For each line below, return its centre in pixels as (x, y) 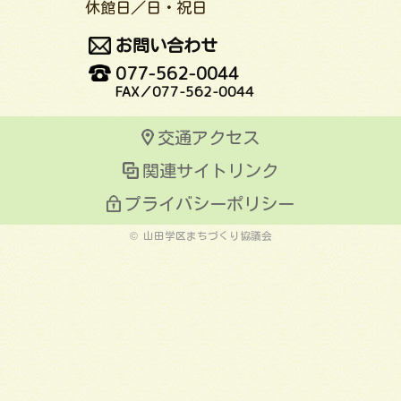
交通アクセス (208, 137)
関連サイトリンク (211, 170)
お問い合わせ (166, 46)
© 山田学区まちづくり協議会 (200, 236)
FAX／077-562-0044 (184, 92)
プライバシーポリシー (209, 204)
